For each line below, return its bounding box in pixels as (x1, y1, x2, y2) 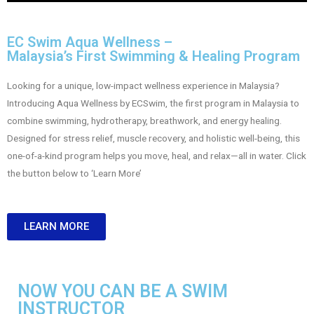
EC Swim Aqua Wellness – (7, 34, 172, 51)
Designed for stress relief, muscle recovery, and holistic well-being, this (7, 132, 300, 144)
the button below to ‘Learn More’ (7, 168, 142, 179)
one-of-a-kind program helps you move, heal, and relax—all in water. (7, 150, 286, 162)
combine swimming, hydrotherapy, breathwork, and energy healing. (7, 115, 282, 127)
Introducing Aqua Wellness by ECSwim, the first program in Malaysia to (7, 97, 299, 109)
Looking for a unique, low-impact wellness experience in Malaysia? (7, 80, 280, 92)
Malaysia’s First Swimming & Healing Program (7, 48, 300, 65)
